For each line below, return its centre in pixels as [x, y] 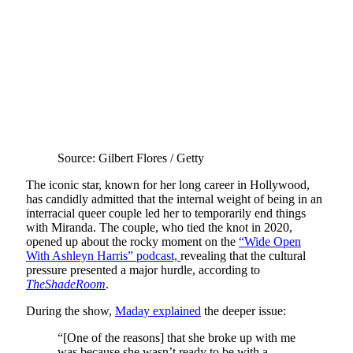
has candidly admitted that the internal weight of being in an [174, 199]
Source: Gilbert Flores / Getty [131, 158]
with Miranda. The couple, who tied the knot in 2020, [159, 228]
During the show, [71, 311]
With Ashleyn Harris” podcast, [103, 256]
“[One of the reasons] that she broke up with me [176, 338]
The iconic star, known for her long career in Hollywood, [168, 185]
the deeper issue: [243, 311]
